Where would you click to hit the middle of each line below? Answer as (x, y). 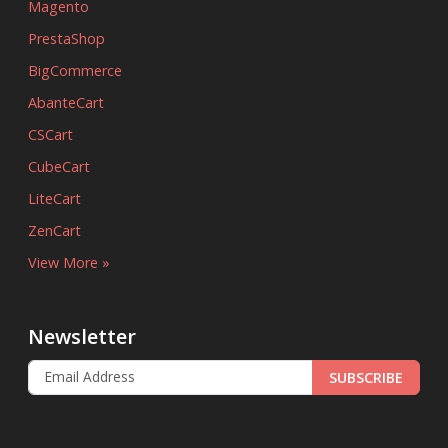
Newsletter (82, 336)
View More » (69, 262)
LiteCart (54, 198)
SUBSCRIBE (366, 377)
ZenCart (54, 230)
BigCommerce (75, 70)
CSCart (50, 134)
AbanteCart (66, 102)
